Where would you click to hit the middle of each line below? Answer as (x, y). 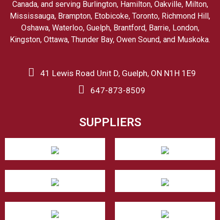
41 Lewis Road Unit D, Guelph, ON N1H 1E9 (118, 73)
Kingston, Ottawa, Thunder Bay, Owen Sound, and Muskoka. (110, 40)
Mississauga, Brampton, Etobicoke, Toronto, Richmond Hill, (110, 16)
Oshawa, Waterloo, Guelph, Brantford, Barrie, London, (110, 28)
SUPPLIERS (110, 122)
